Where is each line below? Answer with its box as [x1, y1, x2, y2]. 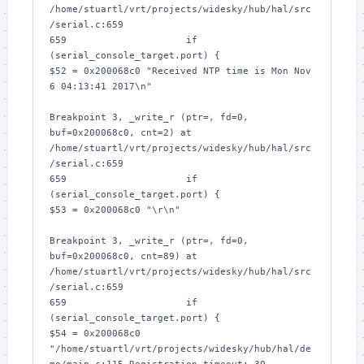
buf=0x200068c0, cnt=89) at [50, 251, 197, 262]
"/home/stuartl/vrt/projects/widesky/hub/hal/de [50, 344, 311, 354]
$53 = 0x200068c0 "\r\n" [50, 205, 180, 215]
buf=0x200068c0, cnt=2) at [50, 128, 192, 138]
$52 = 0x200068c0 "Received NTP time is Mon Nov [50, 66, 311, 76]
